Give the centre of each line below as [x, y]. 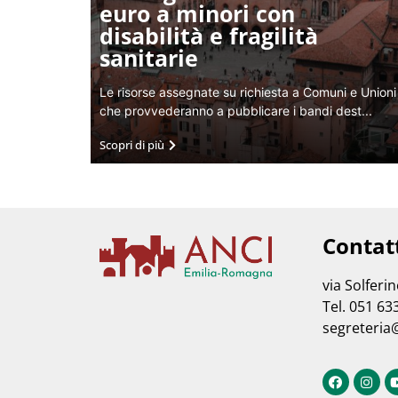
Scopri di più [132, 145]
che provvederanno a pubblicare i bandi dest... [236, 111]
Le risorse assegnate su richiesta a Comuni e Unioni [248, 92]
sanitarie [149, 58]
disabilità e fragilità [209, 36]
